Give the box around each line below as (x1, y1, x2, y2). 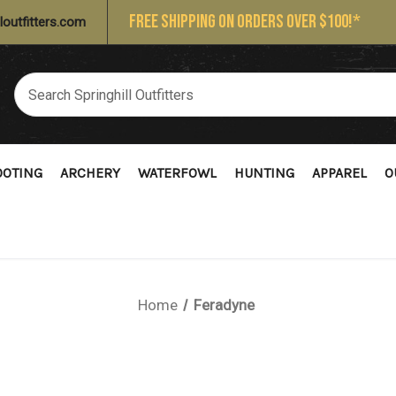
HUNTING (234, 164, 294, 181)
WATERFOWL (138, 164, 217, 181)
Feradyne (193, 296, 255, 314)
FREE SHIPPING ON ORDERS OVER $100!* (129, 11, 361, 33)
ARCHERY (60, 164, 120, 181)
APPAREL (312, 164, 367, 181)
